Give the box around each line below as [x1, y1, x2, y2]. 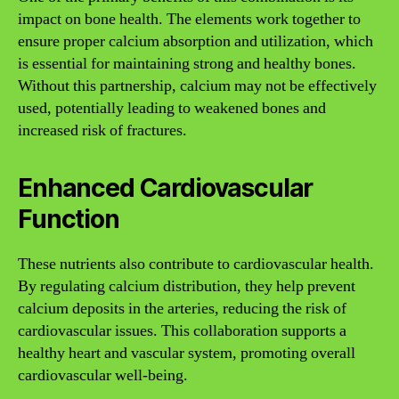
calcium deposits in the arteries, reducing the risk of [18, 298, 346, 319]
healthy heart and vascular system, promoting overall [18, 343, 355, 363]
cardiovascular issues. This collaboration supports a [18, 321, 346, 341]
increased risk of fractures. [18, 120, 187, 141]
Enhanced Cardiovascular [18, 173, 313, 203]
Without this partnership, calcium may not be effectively [18, 76, 377, 96]
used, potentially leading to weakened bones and [18, 98, 326, 118]
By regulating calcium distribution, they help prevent [18, 276, 355, 297]
